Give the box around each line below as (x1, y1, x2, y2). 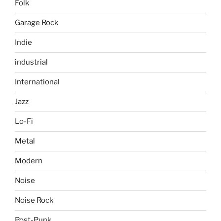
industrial (15, 58, 48, 67)
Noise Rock (15, 196, 53, 205)
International (15, 77, 60, 87)
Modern (15, 156, 42, 166)
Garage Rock (15, 18, 58, 28)
